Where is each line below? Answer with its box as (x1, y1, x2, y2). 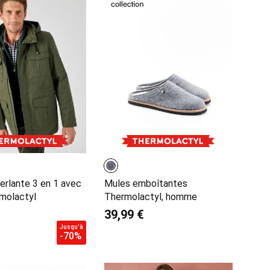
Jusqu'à (59, 224, 83, 231)
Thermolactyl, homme (104, 191, 197, 203)
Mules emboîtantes (104, 178, 187, 190)
